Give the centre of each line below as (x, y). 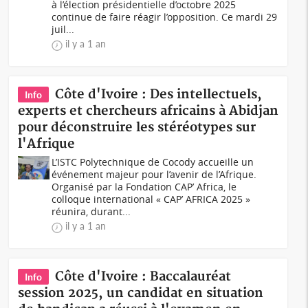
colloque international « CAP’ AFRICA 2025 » (151, 199)
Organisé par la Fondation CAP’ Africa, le (144, 187)
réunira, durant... (91, 211)
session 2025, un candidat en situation (141, 293)
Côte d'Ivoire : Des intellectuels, (159, 95)
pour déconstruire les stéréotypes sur (137, 128)
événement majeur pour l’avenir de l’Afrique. (154, 174)
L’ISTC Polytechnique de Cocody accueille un (153, 162)
